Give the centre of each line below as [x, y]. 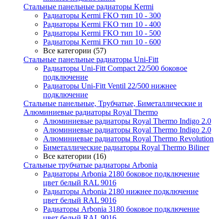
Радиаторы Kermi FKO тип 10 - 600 [102, 42]
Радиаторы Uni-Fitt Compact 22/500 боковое [115, 68]
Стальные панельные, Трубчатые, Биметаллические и [113, 103]
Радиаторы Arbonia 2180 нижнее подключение [121, 191]
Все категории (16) [75, 156]
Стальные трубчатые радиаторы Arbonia [90, 165]
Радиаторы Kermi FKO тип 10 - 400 [102, 24]
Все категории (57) [75, 51]
